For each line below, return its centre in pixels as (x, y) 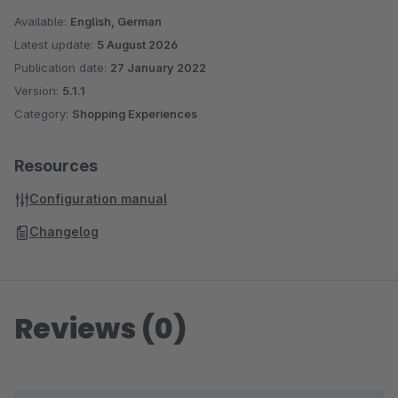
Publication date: (62, 68)
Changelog (64, 231)
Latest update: (56, 44)
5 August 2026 (137, 44)
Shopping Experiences (135, 114)
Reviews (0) (101, 328)
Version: (38, 91)
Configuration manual (98, 199)
